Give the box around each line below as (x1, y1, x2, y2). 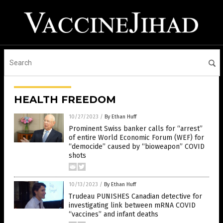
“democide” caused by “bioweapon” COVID (69, 142, 205, 151)
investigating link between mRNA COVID (69, 201, 196, 210)
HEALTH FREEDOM (14, 94, 116, 106)
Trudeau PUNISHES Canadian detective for (69, 192, 202, 201)
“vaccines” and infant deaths (69, 210, 158, 219)
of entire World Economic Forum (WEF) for (69, 133, 204, 142)
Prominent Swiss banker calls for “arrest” (69, 124, 203, 133)
